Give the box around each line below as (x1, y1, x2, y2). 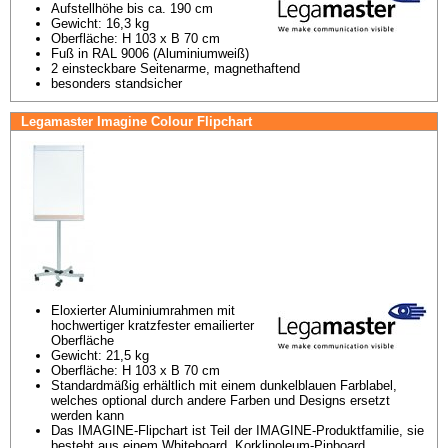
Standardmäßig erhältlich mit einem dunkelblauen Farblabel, (51, 378, 397, 393)
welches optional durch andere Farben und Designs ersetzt (51, 393, 390, 408)
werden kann (51, 408, 124, 423)
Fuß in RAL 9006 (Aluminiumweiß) (51, 46, 249, 61)
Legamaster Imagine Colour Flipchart (21, 114, 252, 129)
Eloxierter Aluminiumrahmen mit (51, 303, 235, 318)
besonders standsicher (51, 76, 182, 91)
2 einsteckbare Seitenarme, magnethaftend (51, 61, 300, 76)
